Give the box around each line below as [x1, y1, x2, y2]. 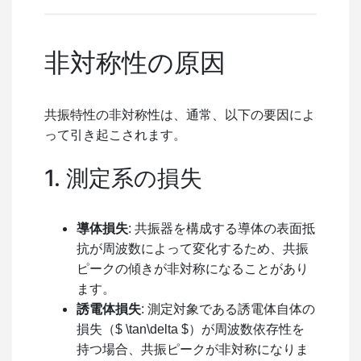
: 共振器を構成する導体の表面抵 [128, 221, 315, 235]
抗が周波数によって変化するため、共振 [77, 241, 309, 255]
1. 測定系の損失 [44, 164, 202, 192]
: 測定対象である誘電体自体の [141, 301, 315, 316]
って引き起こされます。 [44, 127, 186, 142]
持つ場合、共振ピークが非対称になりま [77, 342, 309, 356]
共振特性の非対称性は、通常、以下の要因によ [44, 107, 315, 122]
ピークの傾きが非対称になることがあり [77, 261, 309, 276]
